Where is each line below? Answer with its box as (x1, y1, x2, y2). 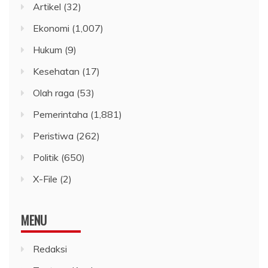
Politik (33, 151, 59, 164)
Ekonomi (33, 22, 69, 35)
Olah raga (33, 87, 74, 99)
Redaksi (33, 243, 67, 255)
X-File (33, 173, 57, 185)
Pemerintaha (33, 108, 88, 121)
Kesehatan (33, 65, 80, 78)
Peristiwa (33, 130, 74, 142)
